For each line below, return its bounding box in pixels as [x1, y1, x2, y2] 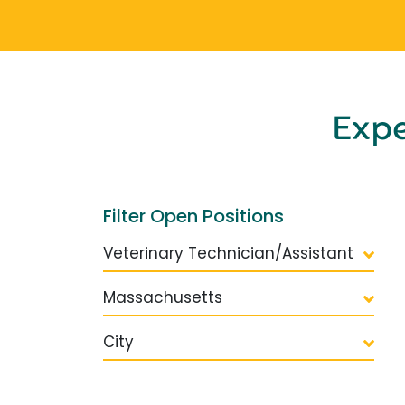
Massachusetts [103, 286, 222, 308]
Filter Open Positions [103, 202, 284, 229]
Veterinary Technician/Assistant [103, 241, 353, 264]
